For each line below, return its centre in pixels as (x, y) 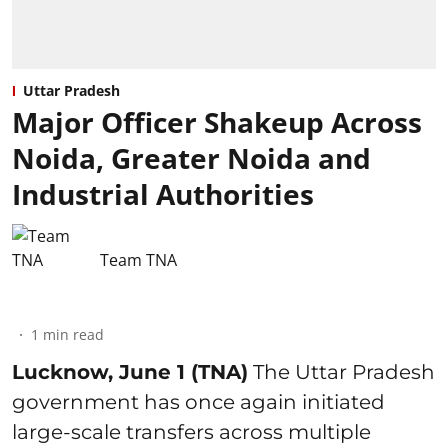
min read (73, 335)
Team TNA (138, 260)
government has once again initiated (198, 402)
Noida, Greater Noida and (191, 158)
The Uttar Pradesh (341, 372)
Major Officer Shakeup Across (217, 122)
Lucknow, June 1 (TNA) (130, 372)
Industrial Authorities (163, 194)
